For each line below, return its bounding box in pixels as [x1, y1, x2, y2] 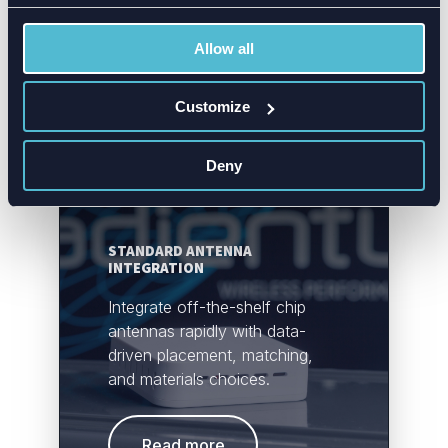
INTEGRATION [108, 257, 204, 277]
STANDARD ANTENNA [108, 240, 252, 260]
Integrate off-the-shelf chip [108, 297, 306, 318]
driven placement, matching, [108, 345, 313, 366]
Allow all [194, 39, 254, 57]
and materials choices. [108, 369, 270, 390]
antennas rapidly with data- [108, 321, 306, 342]
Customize [175, 98, 251, 115]
